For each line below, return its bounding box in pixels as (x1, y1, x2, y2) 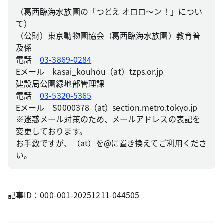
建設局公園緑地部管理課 (16, 77, 104, 89)
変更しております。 (16, 124, 87, 137)
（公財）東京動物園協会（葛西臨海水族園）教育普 (16, 29, 200, 41)
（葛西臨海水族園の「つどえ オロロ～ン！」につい (16, 5, 202, 17)
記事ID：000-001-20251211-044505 (8, 188, 140, 201)
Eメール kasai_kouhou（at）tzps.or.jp (16, 65, 164, 77)
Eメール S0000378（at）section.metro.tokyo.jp (16, 101, 198, 113)
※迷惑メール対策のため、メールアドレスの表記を (16, 112, 200, 125)
